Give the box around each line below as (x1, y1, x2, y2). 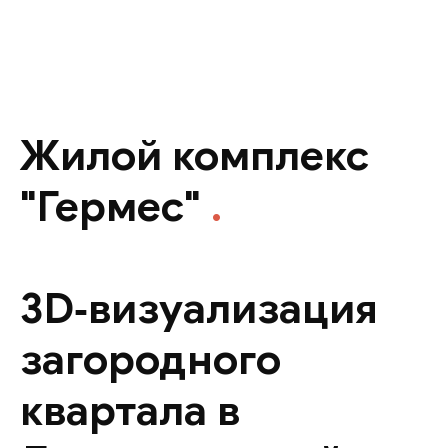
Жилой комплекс (20, 129, 369, 182)
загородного (20, 333, 281, 386)
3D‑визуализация (20, 282, 378, 335)
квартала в (20, 384, 240, 437)
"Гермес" (20, 180, 211, 233)
